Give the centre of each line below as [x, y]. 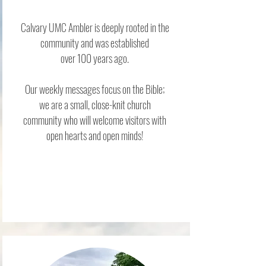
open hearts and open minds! [95, 135]
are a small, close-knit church [101, 104]
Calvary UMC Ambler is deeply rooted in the [95, 27]
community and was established [95, 43]
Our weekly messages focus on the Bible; [95, 89]
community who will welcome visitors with [95, 120]
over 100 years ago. [95, 58]
